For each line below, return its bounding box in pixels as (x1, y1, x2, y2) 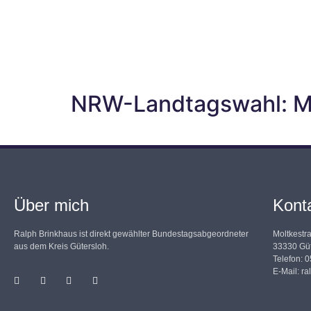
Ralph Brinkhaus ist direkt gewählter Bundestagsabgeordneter (14, 228, 249, 239)
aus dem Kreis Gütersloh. (14, 241, 109, 251)
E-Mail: (273, 266, 302, 276)
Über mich (14, 195, 89, 215)
